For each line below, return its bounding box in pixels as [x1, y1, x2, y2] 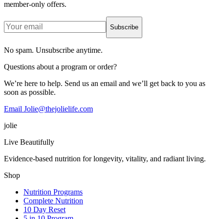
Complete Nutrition [23, 196, 83, 205]
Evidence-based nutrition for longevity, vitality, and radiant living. [4, 154, 206, 163]
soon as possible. [4, 88, 56, 96]
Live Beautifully [4, 137, 54, 146]
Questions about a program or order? [4, 62, 117, 71]
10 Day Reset [23, 205, 66, 214]
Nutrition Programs [23, 187, 83, 196]
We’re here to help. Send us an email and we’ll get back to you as [4, 79, 205, 88]
